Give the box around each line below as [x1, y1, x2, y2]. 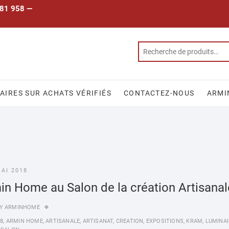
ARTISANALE [45, 218, 80, 224]
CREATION [116, 218, 144, 224]
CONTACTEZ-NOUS [124, 89, 195, 97]
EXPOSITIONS [146, 218, 184, 224]
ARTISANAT [82, 218, 113, 224]
